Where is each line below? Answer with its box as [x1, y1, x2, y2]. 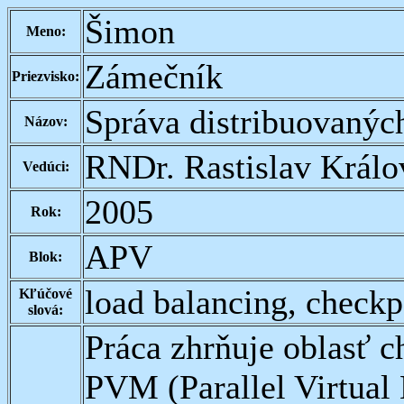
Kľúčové [19, 286, 72, 301]
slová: [28, 302, 63, 317]
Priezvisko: [12, 69, 79, 84]
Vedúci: [22, 159, 69, 174]
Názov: [23, 114, 68, 129]
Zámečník [85, 58, 223, 96]
